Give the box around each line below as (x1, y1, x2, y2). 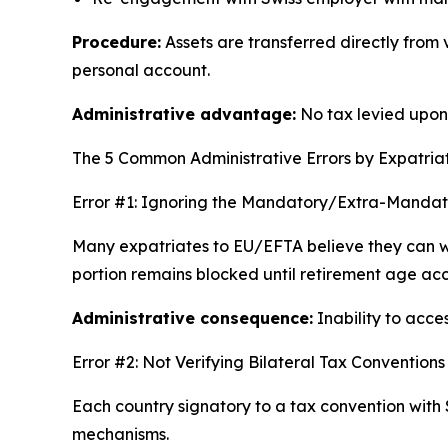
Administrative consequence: (72, 308, 313, 329)
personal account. (72, 60, 210, 81)
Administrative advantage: (72, 104, 296, 125)
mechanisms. (72, 424, 169, 445)
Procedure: (72, 32, 161, 53)
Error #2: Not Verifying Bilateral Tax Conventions (72, 352, 445, 373)
